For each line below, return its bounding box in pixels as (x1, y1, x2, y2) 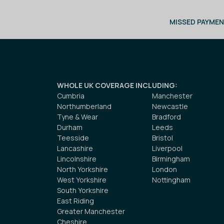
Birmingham (152, 154, 190, 164)
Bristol (152, 133, 173, 143)
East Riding (57, 196, 94, 206)
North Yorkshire (57, 164, 108, 174)
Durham (57, 122, 82, 132)
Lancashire (57, 143, 93, 153)
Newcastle (152, 101, 188, 111)
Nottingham (152, 175, 190, 185)
